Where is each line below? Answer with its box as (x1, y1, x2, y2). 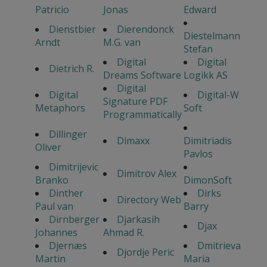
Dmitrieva (197, 238, 241, 252)
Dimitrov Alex (116, 166, 176, 180)
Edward (183, 2, 216, 16)
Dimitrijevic (48, 160, 98, 173)
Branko (35, 173, 69, 187)
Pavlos (183, 147, 213, 160)
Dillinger (48, 127, 87, 141)
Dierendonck (116, 22, 174, 36)
